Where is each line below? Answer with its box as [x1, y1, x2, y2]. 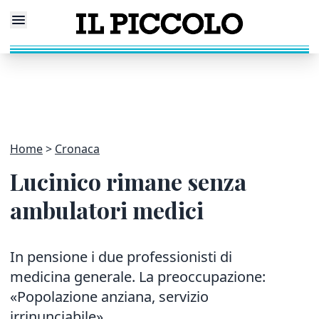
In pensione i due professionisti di [10, 247, 232, 266]
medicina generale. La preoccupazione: [10, 267, 266, 286]
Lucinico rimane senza [10, 166, 246, 197]
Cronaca [55, 141, 100, 157]
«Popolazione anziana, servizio [10, 287, 209, 306]
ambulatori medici [10, 194, 204, 225]
